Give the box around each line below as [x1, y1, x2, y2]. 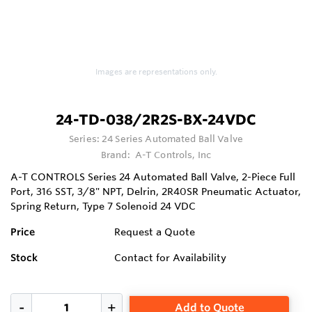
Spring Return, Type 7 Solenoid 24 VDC [10, 200, 196, 213]
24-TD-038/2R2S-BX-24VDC [56, 111, 256, 129]
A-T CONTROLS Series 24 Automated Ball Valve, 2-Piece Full [10, 171, 295, 184]
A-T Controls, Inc [134, 149, 212, 161]
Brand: [100, 149, 132, 161]
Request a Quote [114, 226, 196, 239]
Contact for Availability [114, 251, 227, 265]
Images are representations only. [95, 67, 217, 77]
